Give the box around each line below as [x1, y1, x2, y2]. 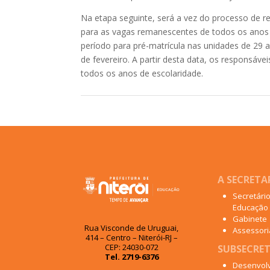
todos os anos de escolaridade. [81, 67, 204, 80]
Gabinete [233, 213, 268, 225]
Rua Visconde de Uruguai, [84, 222, 179, 233]
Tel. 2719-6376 [104, 251, 159, 262]
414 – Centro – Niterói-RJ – [85, 231, 178, 243]
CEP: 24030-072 [104, 241, 159, 253]
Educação [233, 202, 269, 213]
